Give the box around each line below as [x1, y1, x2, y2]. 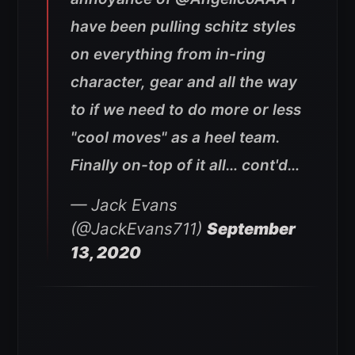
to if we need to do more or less [71, 101, 301, 120]
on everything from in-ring [71, 45, 265, 64]
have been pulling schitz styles [71, 17, 296, 36]
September [207, 219, 296, 239]
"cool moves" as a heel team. [71, 128, 281, 147]
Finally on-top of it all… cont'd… [71, 156, 300, 175]
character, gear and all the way [71, 73, 297, 92]
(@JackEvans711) [71, 219, 207, 239]
